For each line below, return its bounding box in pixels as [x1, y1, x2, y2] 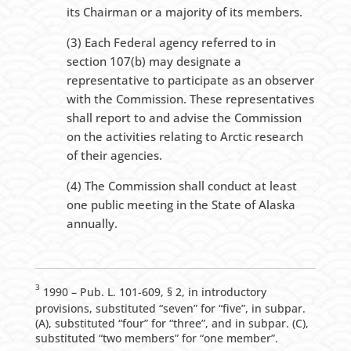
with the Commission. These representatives [66, 91, 314, 107]
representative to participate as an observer [66, 72, 314, 89]
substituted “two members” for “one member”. [34, 331, 278, 346]
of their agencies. [66, 147, 162, 164]
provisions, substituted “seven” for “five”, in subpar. [34, 301, 306, 317]
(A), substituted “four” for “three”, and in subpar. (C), [34, 316, 309, 331]
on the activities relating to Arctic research [66, 128, 303, 145]
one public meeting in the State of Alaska [66, 197, 295, 213]
